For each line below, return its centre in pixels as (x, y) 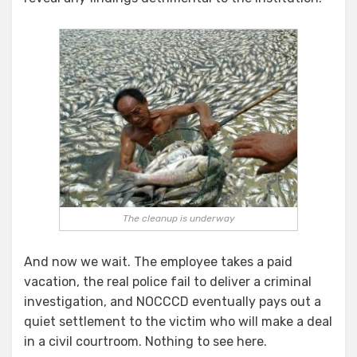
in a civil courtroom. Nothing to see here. (145, 342)
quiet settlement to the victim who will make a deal (178, 322)
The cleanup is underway (178, 219)
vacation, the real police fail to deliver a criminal (168, 282)
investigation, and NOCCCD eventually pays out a (173, 302)
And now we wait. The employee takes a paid (158, 262)
